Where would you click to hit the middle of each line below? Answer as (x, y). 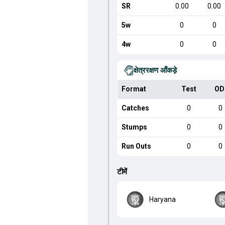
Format (134, 89)
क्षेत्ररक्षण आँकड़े (155, 70)
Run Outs (136, 146)
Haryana (162, 199)
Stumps (134, 127)
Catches (135, 108)
